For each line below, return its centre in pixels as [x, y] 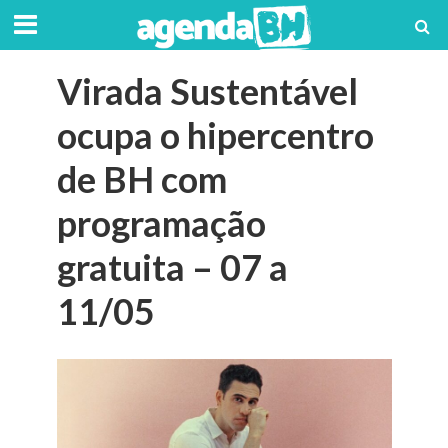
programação [161, 223]
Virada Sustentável [207, 91]
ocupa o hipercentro [215, 135]
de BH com [141, 179]
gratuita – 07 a [172, 267]
